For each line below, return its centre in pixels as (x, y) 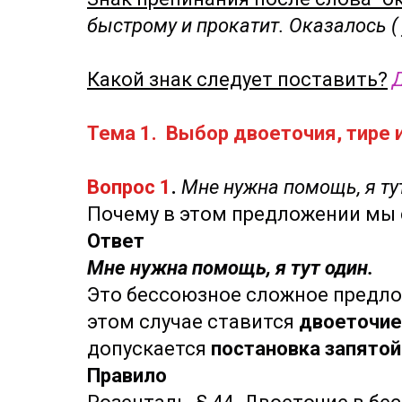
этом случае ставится (193, 322)
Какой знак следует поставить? (237, 79)
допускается (149, 349)
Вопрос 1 (129, 187)
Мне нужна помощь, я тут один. (230, 268)
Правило (127, 376)
